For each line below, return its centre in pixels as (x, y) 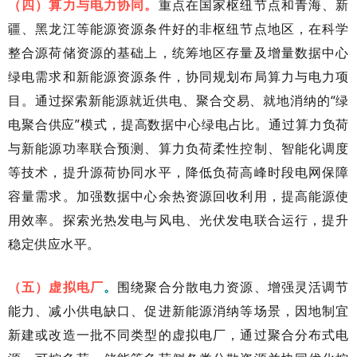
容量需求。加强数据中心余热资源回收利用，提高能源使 (178, 196)
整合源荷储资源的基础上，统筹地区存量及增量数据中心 (178, 52)
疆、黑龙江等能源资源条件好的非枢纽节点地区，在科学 (178, 28)
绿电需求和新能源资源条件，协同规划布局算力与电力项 (178, 76)
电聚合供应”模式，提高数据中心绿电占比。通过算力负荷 (178, 124)
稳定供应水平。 (55, 243)
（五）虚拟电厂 (56, 286)
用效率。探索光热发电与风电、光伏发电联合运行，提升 (178, 220)
